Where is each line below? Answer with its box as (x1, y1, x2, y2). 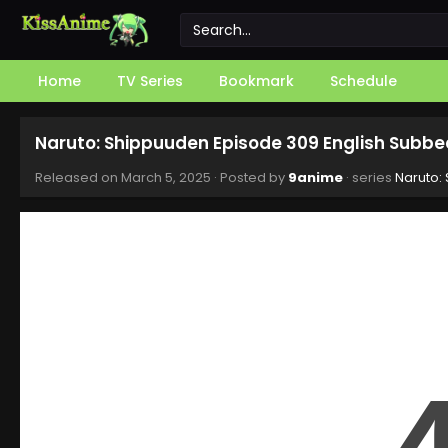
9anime (288, 168, 343, 187)
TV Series (117, 71, 183, 91)
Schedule (330, 71, 397, 91)
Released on (35, 168, 121, 187)
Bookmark (219, 71, 294, 91)
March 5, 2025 (121, 168, 211, 187)
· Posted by (211, 168, 288, 187)
